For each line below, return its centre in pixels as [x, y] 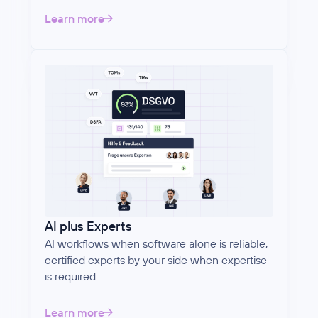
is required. [72, 276]
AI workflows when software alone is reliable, [157, 244]
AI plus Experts [89, 226]
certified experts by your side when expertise [156, 260]
